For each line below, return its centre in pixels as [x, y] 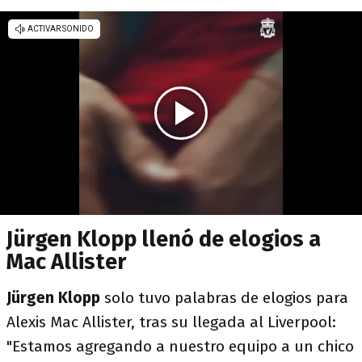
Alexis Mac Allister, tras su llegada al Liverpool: [171, 322]
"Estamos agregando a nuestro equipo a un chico [180, 346]
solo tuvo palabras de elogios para [226, 298]
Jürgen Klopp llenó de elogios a [164, 239]
